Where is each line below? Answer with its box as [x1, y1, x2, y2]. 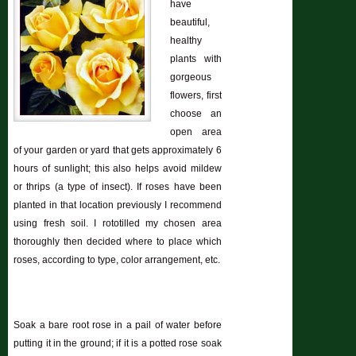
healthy [170, 35, 203, 47]
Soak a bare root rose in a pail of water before [14, 319, 222, 331]
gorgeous [170, 72, 212, 83]
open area [170, 126, 222, 138]
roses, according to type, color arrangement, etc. [14, 254, 221, 266]
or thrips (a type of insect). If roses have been [14, 181, 222, 193]
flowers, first [170, 90, 222, 102]
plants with [170, 53, 222, 65]
